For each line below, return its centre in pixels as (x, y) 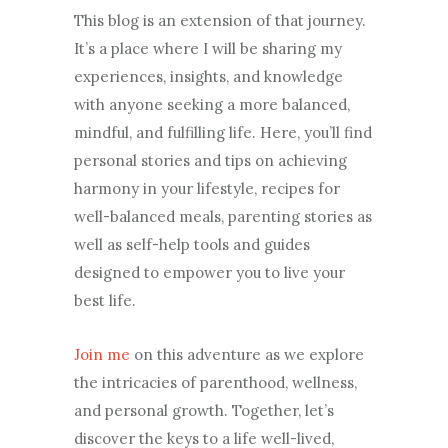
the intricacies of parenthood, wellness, (215, 382)
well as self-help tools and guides (192, 244)
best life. (105, 300)
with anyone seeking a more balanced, (212, 104)
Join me (102, 354)
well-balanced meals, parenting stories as (223, 216)
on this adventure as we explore (247, 354)
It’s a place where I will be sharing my (208, 48)
